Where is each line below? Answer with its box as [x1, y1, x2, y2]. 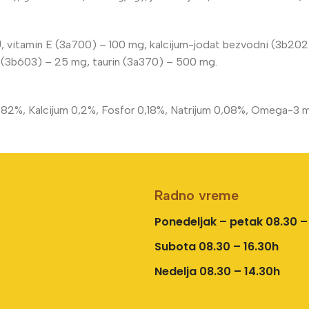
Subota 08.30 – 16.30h [154, 238, 279, 255]
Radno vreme [154, 186, 239, 203]
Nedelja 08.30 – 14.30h [154, 263, 280, 279]
